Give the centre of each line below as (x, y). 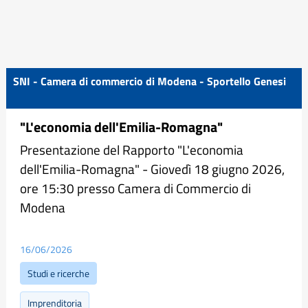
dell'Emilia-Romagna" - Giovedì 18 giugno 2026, (152, 169)
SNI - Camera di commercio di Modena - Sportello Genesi (150, 81)
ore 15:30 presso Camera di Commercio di (135, 188)
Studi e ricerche (58, 273)
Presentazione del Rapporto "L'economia (132, 150)
